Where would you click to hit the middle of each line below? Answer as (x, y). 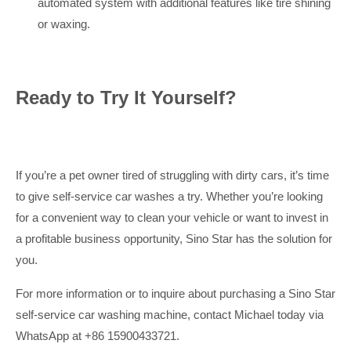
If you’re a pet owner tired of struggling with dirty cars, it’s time (172, 175)
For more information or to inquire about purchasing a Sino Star (175, 293)
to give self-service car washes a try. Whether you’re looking (169, 196)
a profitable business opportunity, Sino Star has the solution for (174, 239)
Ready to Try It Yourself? (126, 98)
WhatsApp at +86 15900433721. (98, 336)
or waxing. (64, 24)
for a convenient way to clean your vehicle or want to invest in (172, 217)
